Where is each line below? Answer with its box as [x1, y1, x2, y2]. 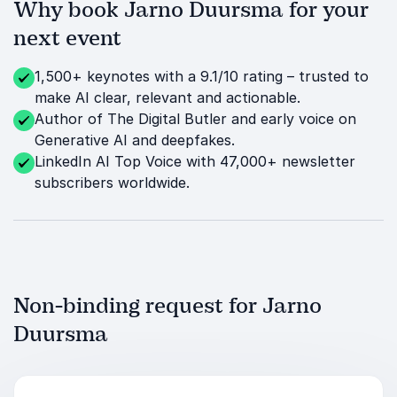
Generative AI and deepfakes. [35, 131, 235, 149]
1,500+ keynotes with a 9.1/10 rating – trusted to [35, 67, 369, 85]
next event [13, 25, 121, 51]
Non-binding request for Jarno [13, 292, 322, 319]
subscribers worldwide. [35, 174, 190, 191]
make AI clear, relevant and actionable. [35, 89, 300, 106]
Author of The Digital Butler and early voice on [35, 110, 356, 128]
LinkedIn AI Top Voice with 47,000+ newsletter [35, 152, 355, 170]
